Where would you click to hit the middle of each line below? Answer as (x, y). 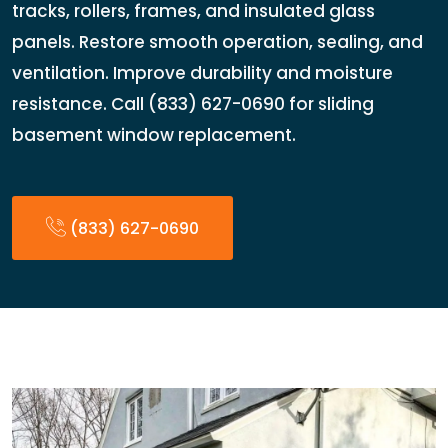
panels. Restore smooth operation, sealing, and (217, 42)
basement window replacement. (154, 135)
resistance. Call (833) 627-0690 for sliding (193, 104)
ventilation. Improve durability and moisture (202, 73)
